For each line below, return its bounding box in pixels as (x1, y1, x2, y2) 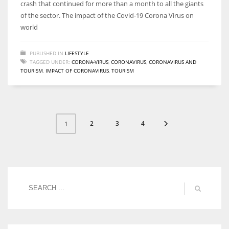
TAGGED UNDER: (30, 58, 70, 65)
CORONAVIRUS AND (149, 58, 196, 65)
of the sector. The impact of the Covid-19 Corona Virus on (20, 10, 194, 20)
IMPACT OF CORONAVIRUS (45, 66, 109, 74)
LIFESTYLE (65, 49, 89, 57)
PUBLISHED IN (30, 49, 63, 57)
